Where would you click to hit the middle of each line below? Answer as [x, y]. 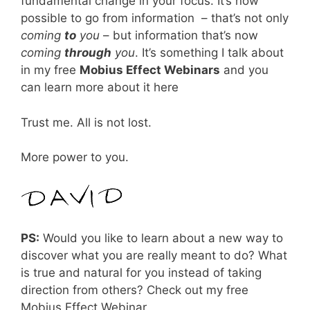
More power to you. [75, 157]
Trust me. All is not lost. [86, 122]
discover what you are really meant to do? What [154, 256]
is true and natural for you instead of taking [141, 273]
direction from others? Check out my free [135, 290]
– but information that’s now [179, 36]
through [88, 53]
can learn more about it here [100, 88]
